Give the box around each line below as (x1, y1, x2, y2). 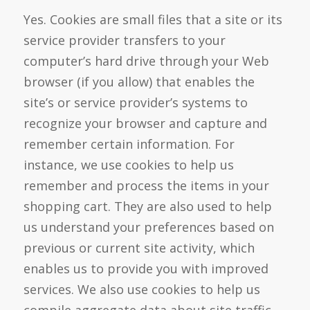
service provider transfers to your (23, 32, 226, 49)
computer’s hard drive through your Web (23, 53, 269, 70)
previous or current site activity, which (23, 239, 255, 257)
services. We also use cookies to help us (23, 281, 260, 298)
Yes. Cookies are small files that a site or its (23, 11, 282, 28)
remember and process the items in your (23, 177, 269, 194)
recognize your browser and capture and (23, 115, 267, 132)
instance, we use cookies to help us (23, 156, 234, 174)
